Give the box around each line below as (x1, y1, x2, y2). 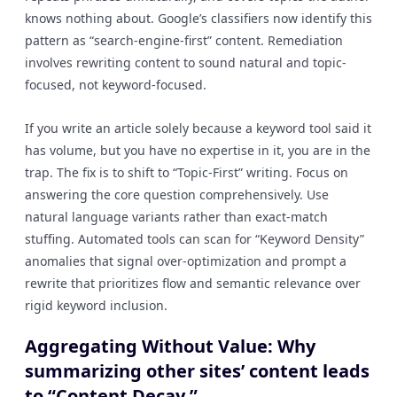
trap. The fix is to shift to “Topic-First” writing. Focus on (25, 164, 348, 181)
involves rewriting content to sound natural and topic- (25, 54, 346, 71)
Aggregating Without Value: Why (25, 334, 315, 358)
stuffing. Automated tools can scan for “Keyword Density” (25, 230, 364, 247)
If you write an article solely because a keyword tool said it (25, 120, 371, 136)
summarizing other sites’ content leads (25, 359, 370, 383)
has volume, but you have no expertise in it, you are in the (25, 142, 370, 159)
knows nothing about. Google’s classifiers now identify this (25, 10, 372, 27)
